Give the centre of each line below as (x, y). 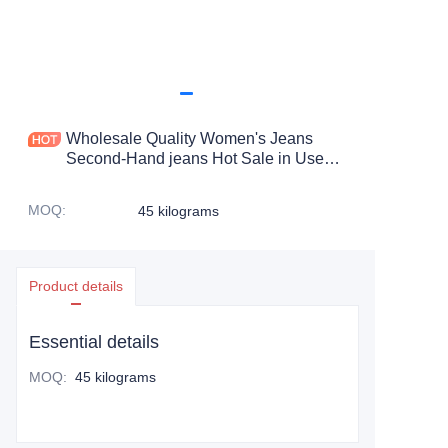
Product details (76, 286)
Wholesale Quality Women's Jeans (189, 138)
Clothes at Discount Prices (160, 178)
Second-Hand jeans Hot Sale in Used (199, 158)
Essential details (94, 342)
